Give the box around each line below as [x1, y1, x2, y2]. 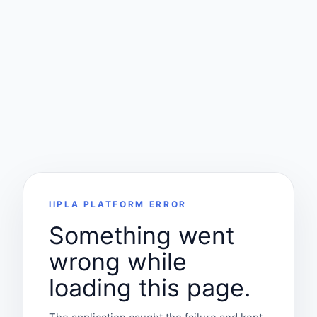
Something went [49, 220, 234, 250]
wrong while [49, 246, 187, 276]
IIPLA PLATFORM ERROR [49, 198, 187, 209]
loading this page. [49, 272, 250, 302]
